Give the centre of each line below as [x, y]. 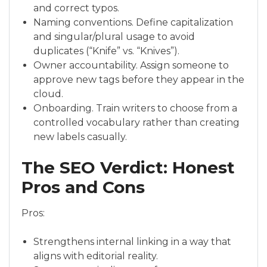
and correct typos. [76, 8]
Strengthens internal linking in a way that [132, 242]
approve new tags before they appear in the [139, 80]
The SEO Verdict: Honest [128, 168]
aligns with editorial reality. [96, 256]
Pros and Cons [83, 187]
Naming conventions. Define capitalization [133, 23]
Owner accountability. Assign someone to [131, 66]
